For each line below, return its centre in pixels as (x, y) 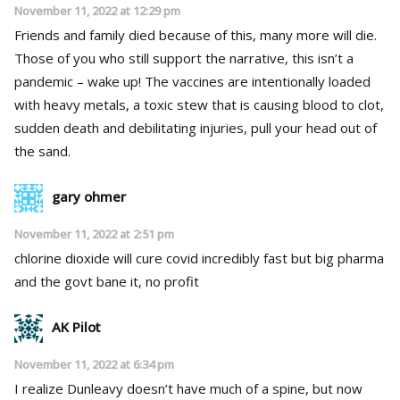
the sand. (42, 150)
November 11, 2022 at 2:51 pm (94, 233)
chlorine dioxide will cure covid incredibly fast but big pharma (199, 258)
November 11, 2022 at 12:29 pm (97, 10)
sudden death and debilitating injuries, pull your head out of (196, 127)
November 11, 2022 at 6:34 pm (94, 364)
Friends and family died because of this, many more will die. (196, 34)
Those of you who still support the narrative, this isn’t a (184, 58)
